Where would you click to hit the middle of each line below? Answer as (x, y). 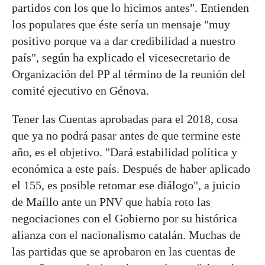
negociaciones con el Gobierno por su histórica (125, 218)
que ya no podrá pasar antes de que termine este (126, 135)
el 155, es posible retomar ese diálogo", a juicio (126, 185)
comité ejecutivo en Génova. (80, 90)
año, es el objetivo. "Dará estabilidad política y (125, 152)
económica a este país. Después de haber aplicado (131, 168)
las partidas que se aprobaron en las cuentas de (124, 251)
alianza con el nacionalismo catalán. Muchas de (126, 235)
